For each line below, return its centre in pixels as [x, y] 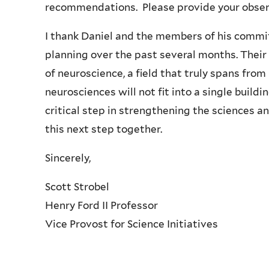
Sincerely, [68, 158]
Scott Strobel [77, 187]
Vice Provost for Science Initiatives [131, 224]
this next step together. [105, 129]
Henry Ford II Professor [101, 206]
